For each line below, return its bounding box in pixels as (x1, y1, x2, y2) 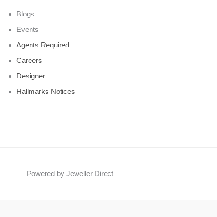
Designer (16, 71, 45, 80)
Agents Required (16, 40, 69, 49)
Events (16, 25, 39, 33)
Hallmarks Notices (16, 87, 75, 95)
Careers (16, 56, 42, 64)
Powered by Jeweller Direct (27, 170, 113, 178)
